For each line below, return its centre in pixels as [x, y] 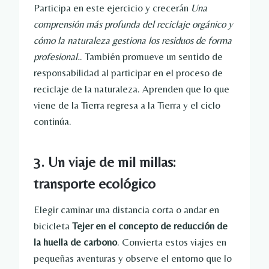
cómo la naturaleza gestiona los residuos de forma [133, 41]
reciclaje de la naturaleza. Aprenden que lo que [131, 89]
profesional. [57, 57]
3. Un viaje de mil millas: [104, 162]
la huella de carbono [75, 242]
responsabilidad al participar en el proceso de [128, 73]
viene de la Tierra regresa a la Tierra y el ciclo [127, 105]
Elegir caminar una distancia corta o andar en [126, 210]
